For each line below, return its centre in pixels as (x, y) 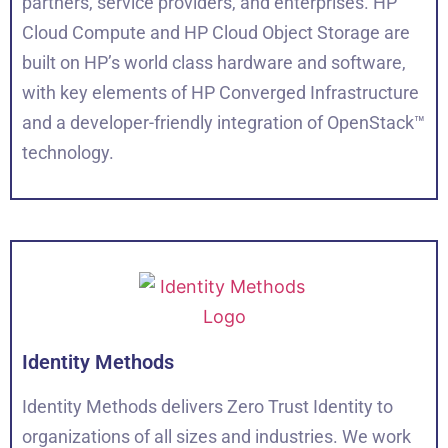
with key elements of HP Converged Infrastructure (220, 93)
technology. (68, 153)
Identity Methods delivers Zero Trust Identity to (207, 407)
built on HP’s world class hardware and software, (214, 63)
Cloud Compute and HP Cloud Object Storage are (216, 33)
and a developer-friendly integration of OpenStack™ (223, 123)
